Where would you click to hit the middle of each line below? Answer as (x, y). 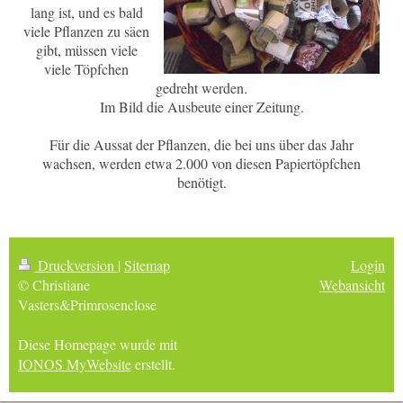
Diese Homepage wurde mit (98, 344)
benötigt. (201, 182)
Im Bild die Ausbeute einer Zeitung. (201, 106)
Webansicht (352, 284)
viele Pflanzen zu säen (86, 31)
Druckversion (76, 264)
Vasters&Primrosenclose (87, 304)
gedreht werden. (201, 87)
